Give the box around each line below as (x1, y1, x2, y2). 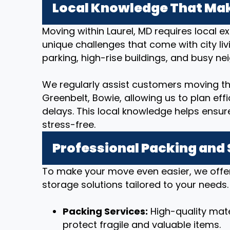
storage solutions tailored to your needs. (42, 178, 228, 191)
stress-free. (42, 118, 95, 131)
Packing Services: (63, 205, 148, 218)
